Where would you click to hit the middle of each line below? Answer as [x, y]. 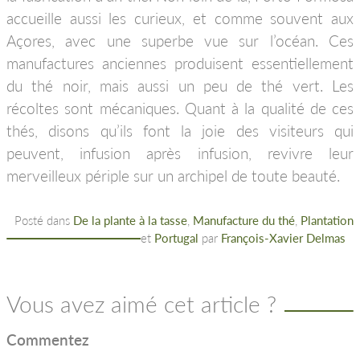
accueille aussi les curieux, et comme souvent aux [180, 18]
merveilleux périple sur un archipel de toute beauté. [175, 176]
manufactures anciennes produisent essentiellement [180, 63]
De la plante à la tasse [130, 220]
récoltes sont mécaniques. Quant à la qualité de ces [180, 108]
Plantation [327, 220]
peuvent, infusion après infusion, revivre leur [180, 153]
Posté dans [44, 220]
